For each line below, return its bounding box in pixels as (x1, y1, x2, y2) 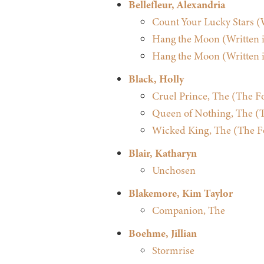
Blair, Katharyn (128, 146, 197, 161)
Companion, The (151, 203, 225, 218)
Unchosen (151, 163, 196, 178)
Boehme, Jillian (128, 226, 197, 241)
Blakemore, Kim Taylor (128, 186, 233, 201)
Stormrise (151, 243, 194, 258)
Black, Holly (128, 72, 184, 87)
